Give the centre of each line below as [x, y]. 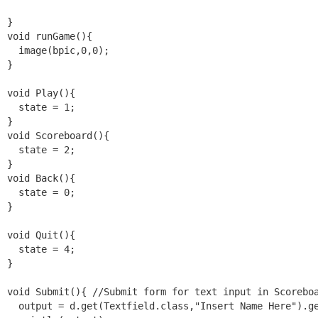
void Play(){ [41, 93]
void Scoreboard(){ [58, 135]
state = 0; [41, 192]
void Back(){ [41, 178]
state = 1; [41, 107]
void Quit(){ [41, 235]
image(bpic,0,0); [58, 50]
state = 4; [41, 249]
